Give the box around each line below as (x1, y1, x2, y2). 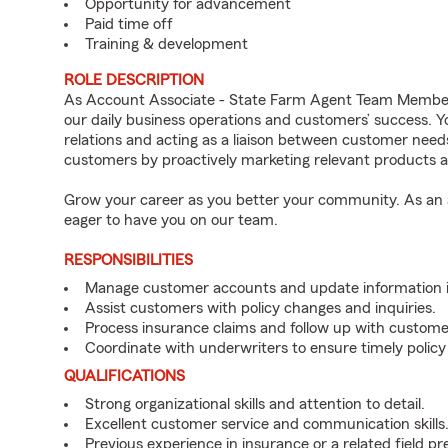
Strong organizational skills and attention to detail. (85, 396, 425, 412)
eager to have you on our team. (64, 212, 278, 228)
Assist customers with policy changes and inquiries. (85, 300, 436, 316)
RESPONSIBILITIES (64, 252, 193, 268)
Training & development (85, 36, 248, 52)
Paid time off (85, 16, 173, 32)
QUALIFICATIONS (64, 368, 185, 384)
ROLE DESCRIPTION (64, 72, 204, 88)
